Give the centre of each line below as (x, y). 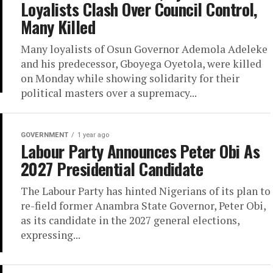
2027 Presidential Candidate (112, 169)
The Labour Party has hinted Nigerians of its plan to (146, 191)
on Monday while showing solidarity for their (130, 78)
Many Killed (58, 27)
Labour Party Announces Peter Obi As (140, 151)
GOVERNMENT (44, 135)
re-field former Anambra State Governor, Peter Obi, (143, 206)
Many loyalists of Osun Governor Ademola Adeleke (144, 49)
